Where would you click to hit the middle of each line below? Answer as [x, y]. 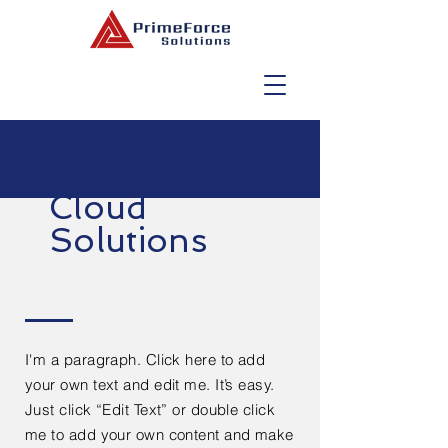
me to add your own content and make [159, 434]
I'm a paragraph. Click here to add [145, 359]
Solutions [128, 240]
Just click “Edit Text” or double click [150, 409]
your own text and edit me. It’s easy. [150, 384]
